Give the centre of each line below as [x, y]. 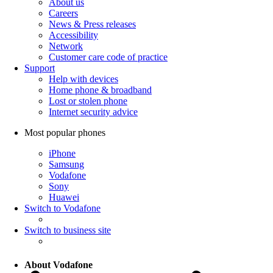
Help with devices [83, 79]
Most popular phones [65, 132]
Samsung [66, 164]
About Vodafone [58, 265]
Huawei [64, 197]
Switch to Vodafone [62, 208]
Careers [63, 13]
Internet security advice [93, 112]
